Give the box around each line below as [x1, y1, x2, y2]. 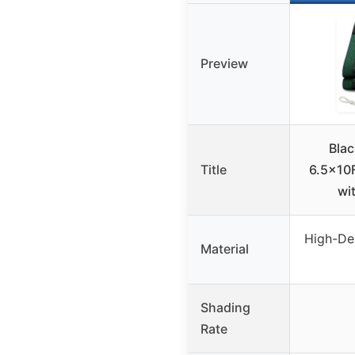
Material [200, 240, 249, 257]
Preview [200, 55, 248, 71]
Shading [200, 299, 250, 315]
